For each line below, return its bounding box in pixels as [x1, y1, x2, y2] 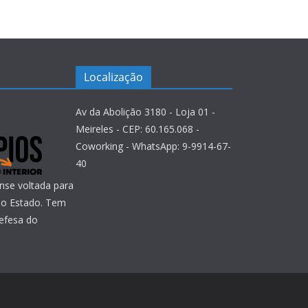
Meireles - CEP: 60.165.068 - [76, 122, 199, 135]
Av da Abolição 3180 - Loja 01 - [76, 105, 215, 118]
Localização [84, 69, 143, 85]
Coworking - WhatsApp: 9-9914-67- [76, 140, 231, 153]
